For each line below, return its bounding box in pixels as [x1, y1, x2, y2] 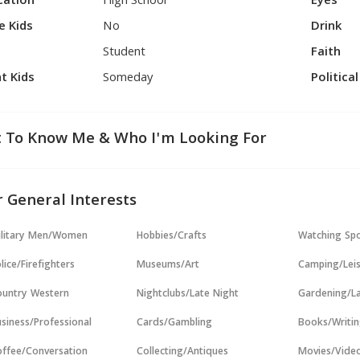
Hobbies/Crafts [137, 228, 207, 245]
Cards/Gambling [137, 315, 213, 332]
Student [103, 43, 146, 63]
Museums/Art [137, 257, 200, 274]
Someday [103, 68, 154, 89]
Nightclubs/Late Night [137, 286, 239, 303]
